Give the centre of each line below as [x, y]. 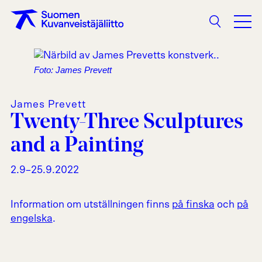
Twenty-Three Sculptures [127, 122]
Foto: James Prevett [73, 70]
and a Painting [77, 146]
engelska [31, 218]
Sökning [228, 28]
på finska [193, 204]
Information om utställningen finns [91, 204]
